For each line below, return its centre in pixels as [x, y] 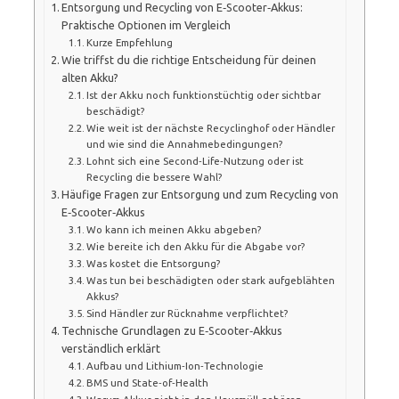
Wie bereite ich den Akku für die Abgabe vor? [195, 246]
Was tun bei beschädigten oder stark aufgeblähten [211, 280]
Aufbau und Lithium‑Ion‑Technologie [175, 365]
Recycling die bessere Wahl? [154, 176]
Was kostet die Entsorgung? [153, 263]
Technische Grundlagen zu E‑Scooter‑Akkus [172, 330]
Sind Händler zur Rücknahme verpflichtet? [187, 313]
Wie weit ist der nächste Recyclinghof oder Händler [211, 127]
